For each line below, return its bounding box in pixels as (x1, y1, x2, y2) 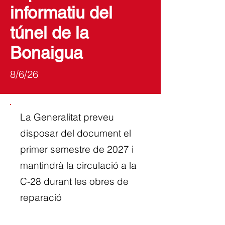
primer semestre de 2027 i (20, 143, 134, 155)
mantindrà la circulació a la (20, 159, 137, 171)
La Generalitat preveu (20, 111, 114, 123)
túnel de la (10, 23, 89, 43)
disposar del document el (20, 127, 131, 139)
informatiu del (10, 3, 113, 23)
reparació (20, 191, 62, 203)
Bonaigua (10, 43, 83, 63)
